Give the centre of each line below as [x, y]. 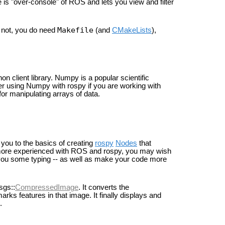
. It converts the [104, 187]
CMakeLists [132, 30]
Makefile [75, 30]
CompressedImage [47, 187]
